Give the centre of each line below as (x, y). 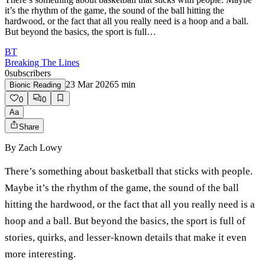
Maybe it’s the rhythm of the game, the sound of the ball (122, 188)
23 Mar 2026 (90, 85)
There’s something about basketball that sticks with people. (129, 172)
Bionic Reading (35, 85)
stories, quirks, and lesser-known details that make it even (126, 238)
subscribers (30, 73)
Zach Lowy (40, 148)
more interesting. (40, 254)
